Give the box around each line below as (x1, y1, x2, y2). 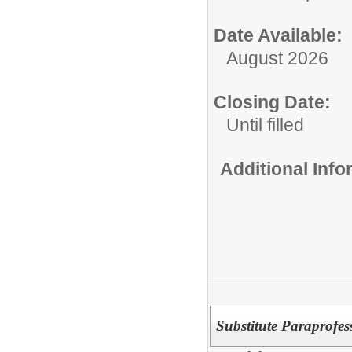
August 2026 (226, 47, 328, 68)
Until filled (226, 114, 304, 135)
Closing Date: (214, 91, 331, 112)
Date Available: (214, 24, 343, 46)
